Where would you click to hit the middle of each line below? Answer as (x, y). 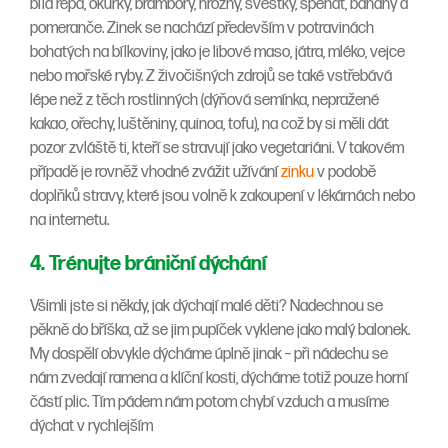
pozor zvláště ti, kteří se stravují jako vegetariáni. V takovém (217, 149)
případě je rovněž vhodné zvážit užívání (155, 173)
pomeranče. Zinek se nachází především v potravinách (202, 29)
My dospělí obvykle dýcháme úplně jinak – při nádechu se (209, 355)
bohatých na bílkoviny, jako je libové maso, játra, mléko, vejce (217, 53)
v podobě (345, 173)
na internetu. (69, 221)
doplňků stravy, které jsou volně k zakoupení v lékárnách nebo (222, 197)
